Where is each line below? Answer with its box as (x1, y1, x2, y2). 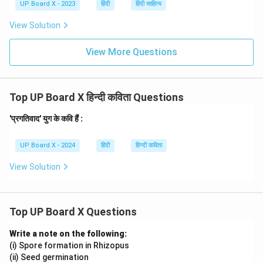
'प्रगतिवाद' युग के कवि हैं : (9, 114, 85, 123)
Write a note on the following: (9, 229, 127, 238)
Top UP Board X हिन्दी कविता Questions (9, 91, 184, 103)
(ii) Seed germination (9, 252, 89, 262)
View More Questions (86, 46, 177, 58)
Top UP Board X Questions (9, 205, 137, 218)
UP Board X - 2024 (20, 141, 75, 149)
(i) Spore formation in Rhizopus (9, 241, 129, 250)
